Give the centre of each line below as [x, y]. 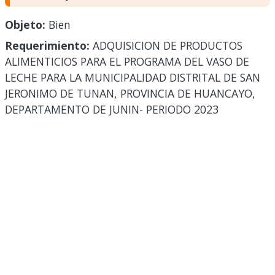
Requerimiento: [47, 46]
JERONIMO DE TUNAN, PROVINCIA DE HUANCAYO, [130, 94]
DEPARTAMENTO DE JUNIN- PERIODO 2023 [112, 110]
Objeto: [25, 25]
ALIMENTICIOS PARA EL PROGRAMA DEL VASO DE [127, 62]
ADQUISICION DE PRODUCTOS [166, 46]
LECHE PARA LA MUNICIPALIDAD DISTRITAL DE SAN [133, 78]
